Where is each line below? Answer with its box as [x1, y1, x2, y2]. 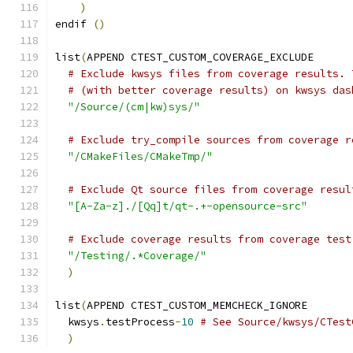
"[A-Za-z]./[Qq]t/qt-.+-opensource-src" [68, 199, 307, 213]
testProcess [106, 315, 175, 329]
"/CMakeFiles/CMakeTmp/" [68, 150, 213, 163]
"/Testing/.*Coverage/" [68, 249, 206, 262]
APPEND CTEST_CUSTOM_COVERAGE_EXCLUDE [87, 50, 314, 64]
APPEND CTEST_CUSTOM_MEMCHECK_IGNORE [87, 299, 307, 312]
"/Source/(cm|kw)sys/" [68, 100, 200, 113]
